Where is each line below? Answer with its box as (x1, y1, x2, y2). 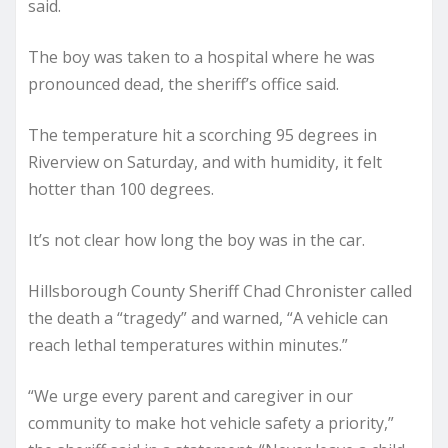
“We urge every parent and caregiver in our (28, 384, 353, 407)
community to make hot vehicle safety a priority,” (28, 411, 394, 434)
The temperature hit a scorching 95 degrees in (28, 123, 377, 146)
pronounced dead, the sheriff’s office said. (28, 72, 339, 95)
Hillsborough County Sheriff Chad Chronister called (28, 279, 412, 302)
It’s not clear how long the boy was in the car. (28, 228, 365, 251)
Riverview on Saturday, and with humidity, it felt (28, 150, 382, 173)
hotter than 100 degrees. (28, 177, 214, 200)
